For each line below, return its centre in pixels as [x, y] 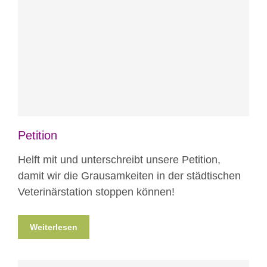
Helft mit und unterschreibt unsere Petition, [119, 160]
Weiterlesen [54, 227]
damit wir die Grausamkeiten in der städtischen [129, 176]
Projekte [145, 55]
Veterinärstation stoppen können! [96, 192]
